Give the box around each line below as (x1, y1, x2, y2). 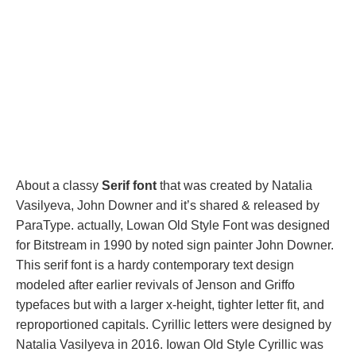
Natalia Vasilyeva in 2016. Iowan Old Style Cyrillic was (16, 338, 323, 351)
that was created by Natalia (157, 179, 312, 192)
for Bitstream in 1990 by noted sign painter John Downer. (16, 238, 334, 252)
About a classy (16, 179, 102, 192)
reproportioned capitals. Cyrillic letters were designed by (16, 318, 331, 331)
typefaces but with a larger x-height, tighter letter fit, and (16, 298, 324, 311)
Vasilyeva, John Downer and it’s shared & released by (16, 199, 319, 212)
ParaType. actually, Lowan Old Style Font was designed (16, 219, 330, 232)
